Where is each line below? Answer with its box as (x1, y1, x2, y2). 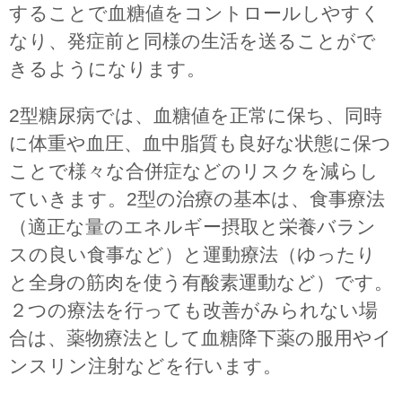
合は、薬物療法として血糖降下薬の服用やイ (9, 327, 392, 348)
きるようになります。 (9, 57, 205, 79)
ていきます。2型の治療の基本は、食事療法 (9, 188, 385, 209)
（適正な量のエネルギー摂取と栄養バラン (9, 215, 376, 237)
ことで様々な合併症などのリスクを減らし (9, 160, 379, 181)
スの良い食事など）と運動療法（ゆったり (9, 243, 376, 265)
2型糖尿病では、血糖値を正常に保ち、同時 (9, 104, 382, 126)
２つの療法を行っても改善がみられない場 (9, 299, 378, 320)
